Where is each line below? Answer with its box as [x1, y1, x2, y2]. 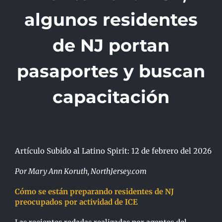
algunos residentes [24, 9, 198, 31]
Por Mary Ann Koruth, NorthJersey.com [14, 166, 147, 176]
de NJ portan [53, 35, 169, 56]
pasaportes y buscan [17, 60, 205, 82]
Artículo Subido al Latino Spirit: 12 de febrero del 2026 [14, 146, 212, 156]
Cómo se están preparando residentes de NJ [14, 187, 174, 197]
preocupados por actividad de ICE [14, 197, 138, 207]
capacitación [53, 86, 169, 108]
